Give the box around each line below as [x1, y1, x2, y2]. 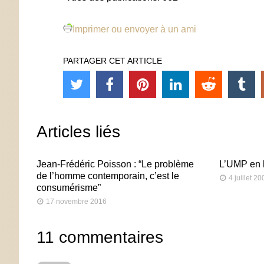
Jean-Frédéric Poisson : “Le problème [37, 159, 194, 169]
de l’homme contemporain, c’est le [37, 170, 179, 181]
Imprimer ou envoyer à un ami [72, 24, 196, 34]
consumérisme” [37, 182, 101, 193]
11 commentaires [37, 227, 163, 246]
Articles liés [37, 122, 120, 141]
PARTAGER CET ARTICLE [63, 55, 162, 65]
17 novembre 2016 [46, 197, 107, 206]
